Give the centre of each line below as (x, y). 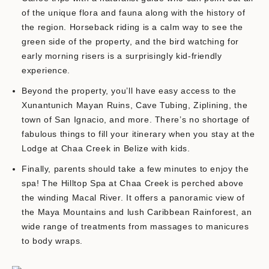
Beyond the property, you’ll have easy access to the (129, 91)
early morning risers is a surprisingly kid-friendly (122, 56)
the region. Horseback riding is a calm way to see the (132, 27)
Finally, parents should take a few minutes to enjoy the (135, 169)
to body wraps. (52, 241)
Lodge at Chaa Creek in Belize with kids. (106, 149)
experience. (46, 71)
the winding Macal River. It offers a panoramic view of (133, 198)
